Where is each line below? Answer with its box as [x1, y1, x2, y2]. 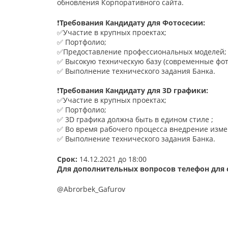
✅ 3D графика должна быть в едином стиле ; [56, 115, 213, 125]
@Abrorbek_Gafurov [56, 184, 125, 194]
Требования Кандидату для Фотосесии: [59, 18, 205, 28]
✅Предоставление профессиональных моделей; [56, 47, 226, 57]
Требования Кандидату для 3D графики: [59, 85, 208, 96]
